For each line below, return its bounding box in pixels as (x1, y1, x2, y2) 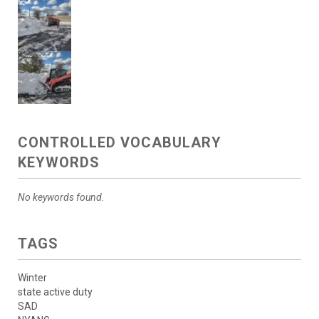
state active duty (18, 286, 93, 298)
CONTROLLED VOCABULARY (18, 134, 221, 151)
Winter (18, 272, 47, 283)
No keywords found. (18, 192, 105, 203)
